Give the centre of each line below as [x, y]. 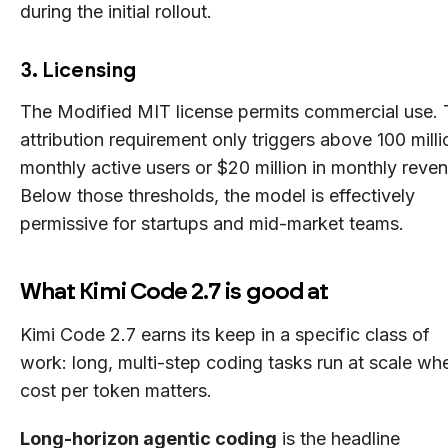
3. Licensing [78, 69]
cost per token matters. [116, 390]
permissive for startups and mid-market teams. [212, 223]
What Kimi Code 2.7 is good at [174, 290]
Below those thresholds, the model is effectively [217, 195]
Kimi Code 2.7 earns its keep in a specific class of [225, 334]
